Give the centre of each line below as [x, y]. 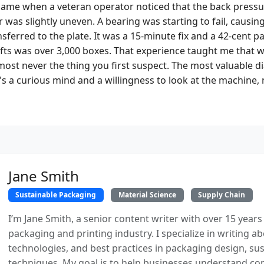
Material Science [147, 195]
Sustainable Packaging [56, 195]
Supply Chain [222, 195]
